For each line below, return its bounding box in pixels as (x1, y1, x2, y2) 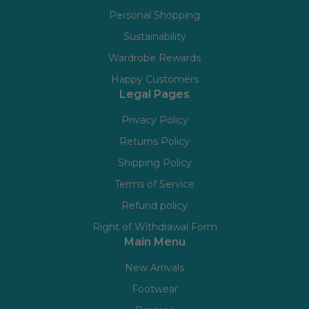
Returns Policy (119, 135, 190, 148)
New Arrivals (125, 261, 184, 275)
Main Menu (123, 235, 186, 249)
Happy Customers (110, 73, 199, 86)
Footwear (131, 283, 178, 296)
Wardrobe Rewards (108, 52, 201, 65)
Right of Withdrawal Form (92, 221, 217, 234)
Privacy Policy (121, 114, 188, 127)
